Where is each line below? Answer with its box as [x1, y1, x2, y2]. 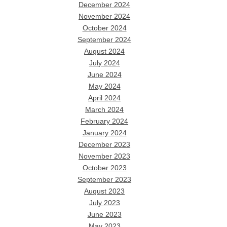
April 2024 [88, 94, 121, 102]
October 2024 [82, 24, 127, 32]
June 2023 [87, 210, 122, 218]
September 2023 [78, 175, 132, 183]
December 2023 [79, 140, 131, 148]
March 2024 [85, 105, 124, 113]
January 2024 [82, 129, 127, 137]
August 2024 [84, 47, 125, 55]
